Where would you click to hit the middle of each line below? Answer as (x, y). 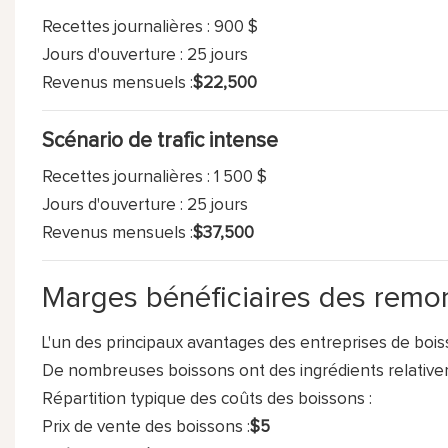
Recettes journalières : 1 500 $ (154, 177)
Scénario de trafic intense (159, 140)
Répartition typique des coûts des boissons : (206, 399)
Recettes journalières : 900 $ (149, 27)
